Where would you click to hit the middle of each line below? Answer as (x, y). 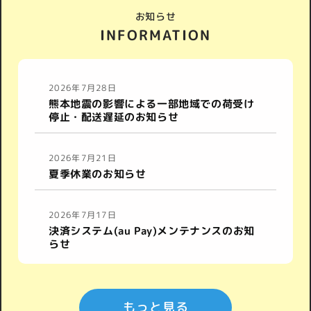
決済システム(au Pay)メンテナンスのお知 (152, 231)
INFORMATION (155, 35)
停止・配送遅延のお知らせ (114, 117)
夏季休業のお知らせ (98, 174)
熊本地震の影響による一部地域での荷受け (152, 104)
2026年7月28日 (83, 88)
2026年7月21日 (83, 158)
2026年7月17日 (83, 215)
